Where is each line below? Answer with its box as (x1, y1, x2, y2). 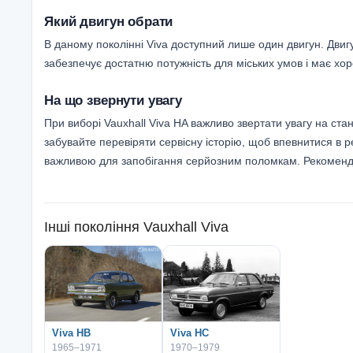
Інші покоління (44, 218, 139, 235)
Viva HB (52, 326, 91, 339)
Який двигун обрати (44, 13, 173, 29)
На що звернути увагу (44, 91, 182, 108)
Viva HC (170, 326, 209, 339)
